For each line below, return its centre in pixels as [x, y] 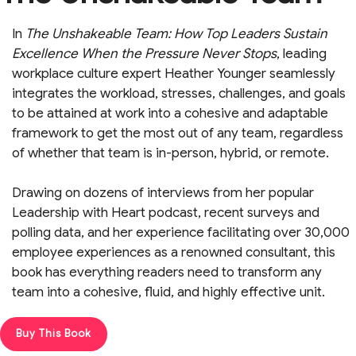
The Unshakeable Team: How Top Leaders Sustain [176, 33]
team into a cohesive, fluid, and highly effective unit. [168, 292]
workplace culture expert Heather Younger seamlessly [174, 73]
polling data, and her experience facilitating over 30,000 [181, 233]
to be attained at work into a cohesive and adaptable [170, 113]
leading [303, 53]
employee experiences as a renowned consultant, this [174, 253]
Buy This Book [54, 333]
